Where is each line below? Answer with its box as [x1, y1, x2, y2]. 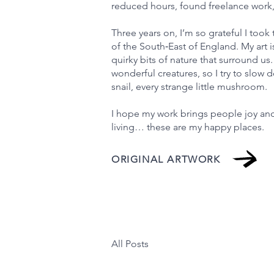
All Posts [111, 237, 149, 250]
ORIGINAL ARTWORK [111, 153, 221, 165]
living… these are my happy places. [111, 120, 264, 133]
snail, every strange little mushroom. [111, 80, 267, 92]
